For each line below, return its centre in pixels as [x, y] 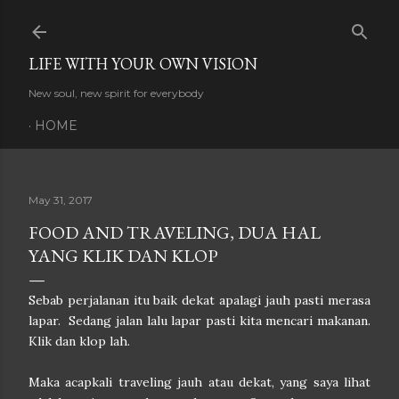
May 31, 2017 [61, 200]
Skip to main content [199, 22]
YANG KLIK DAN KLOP [123, 256]
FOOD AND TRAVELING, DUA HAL [175, 232]
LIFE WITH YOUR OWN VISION [143, 64]
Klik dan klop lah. [81, 341]
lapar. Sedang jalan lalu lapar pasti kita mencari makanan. [199, 321]
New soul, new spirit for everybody [116, 93]
